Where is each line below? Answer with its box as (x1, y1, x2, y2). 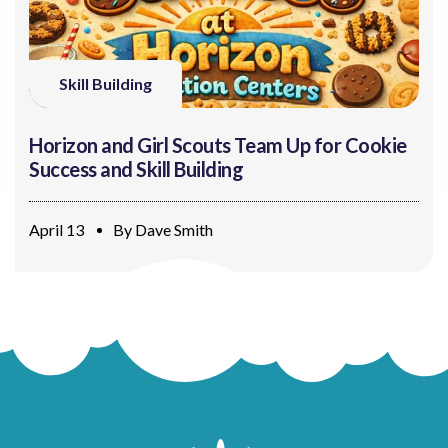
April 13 (29, 219, 84, 239)
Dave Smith (135, 219, 213, 239)
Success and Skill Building (29, 156, 244, 181)
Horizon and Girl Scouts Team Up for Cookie (29, 132, 407, 157)
